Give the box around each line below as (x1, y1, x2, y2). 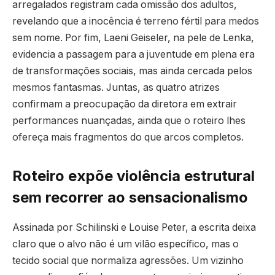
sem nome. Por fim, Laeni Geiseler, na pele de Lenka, (12, 32, 254, 44)
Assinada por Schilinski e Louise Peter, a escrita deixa (12, 222, 256, 234)
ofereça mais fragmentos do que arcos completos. (12, 131, 244, 144)
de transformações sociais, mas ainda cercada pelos (12, 65, 252, 77)
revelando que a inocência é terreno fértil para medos (12, 15, 259, 28)
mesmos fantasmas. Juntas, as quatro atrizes (12, 82, 220, 94)
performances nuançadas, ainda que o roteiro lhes (12, 115, 246, 127)
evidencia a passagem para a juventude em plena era (12, 48, 255, 61)
